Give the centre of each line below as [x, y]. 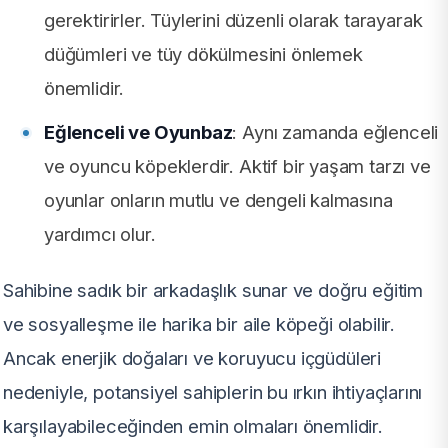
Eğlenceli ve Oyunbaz [138, 132]
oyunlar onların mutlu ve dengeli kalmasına [218, 200]
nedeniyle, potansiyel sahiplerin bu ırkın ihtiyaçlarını [213, 392]
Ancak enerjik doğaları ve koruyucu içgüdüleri [192, 358]
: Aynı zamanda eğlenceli [335, 132]
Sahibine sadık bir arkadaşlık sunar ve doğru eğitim [213, 290]
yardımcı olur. [100, 234]
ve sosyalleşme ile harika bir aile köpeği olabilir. [199, 324]
